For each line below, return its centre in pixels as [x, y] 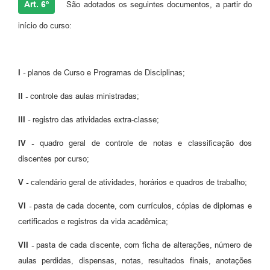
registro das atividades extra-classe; [96, 120]
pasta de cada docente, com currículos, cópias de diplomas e [143, 206]
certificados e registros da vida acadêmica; [93, 222]
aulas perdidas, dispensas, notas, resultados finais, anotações [135, 261]
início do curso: [45, 26]
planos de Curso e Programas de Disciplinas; [106, 73]
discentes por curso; [54, 159]
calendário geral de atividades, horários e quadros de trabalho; [139, 183]
